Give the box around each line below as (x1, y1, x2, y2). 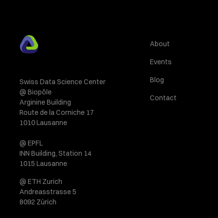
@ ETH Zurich (19, 177, 62, 186)
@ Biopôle (19, 88, 52, 96)
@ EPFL (19, 139, 43, 147)
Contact (149, 93, 177, 102)
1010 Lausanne (19, 118, 67, 127)
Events (149, 57, 172, 66)
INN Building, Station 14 (19, 149, 91, 158)
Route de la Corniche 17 (19, 108, 94, 117)
